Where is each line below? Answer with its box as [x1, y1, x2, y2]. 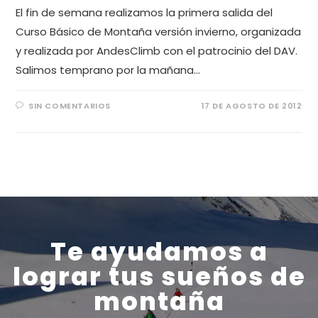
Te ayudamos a [50, 234, 268, 269]
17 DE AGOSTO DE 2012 [201, 99, 302, 111]
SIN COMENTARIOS [28, 99, 111, 111]
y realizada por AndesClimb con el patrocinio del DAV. [16, 43, 298, 58]
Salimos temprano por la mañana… [16, 62, 201, 77]
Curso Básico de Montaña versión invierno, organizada [16, 23, 302, 39]
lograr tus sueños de [12, 258, 306, 294]
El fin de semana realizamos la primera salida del [16, 4, 273, 20]
